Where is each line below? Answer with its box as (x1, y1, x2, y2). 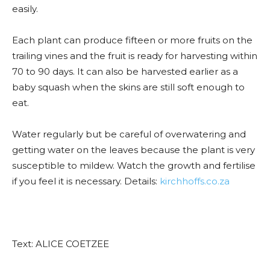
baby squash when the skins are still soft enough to (12, 81, 245, 93)
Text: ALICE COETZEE (12, 238, 109, 250)
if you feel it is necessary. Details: (12, 175, 160, 187)
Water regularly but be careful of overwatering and (12, 128, 246, 140)
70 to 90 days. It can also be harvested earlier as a (12, 66, 238, 77)
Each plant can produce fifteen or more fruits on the (12, 34, 253, 46)
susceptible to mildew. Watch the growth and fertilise (12, 160, 256, 171)
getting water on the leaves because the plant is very (12, 144, 255, 155)
